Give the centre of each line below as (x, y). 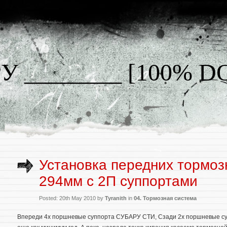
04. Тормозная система (165, 198)
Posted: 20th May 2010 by (72, 198)
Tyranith (116, 198)
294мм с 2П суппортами (118, 181)
